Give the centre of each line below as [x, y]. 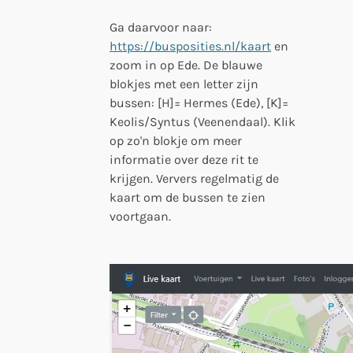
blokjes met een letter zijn [184, 84]
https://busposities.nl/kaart [190, 46]
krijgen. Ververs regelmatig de [194, 178]
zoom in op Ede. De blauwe [186, 65]
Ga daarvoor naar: [161, 27]
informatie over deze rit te [184, 159]
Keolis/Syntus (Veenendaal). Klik [203, 121]
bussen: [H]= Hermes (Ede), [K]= [199, 102]
